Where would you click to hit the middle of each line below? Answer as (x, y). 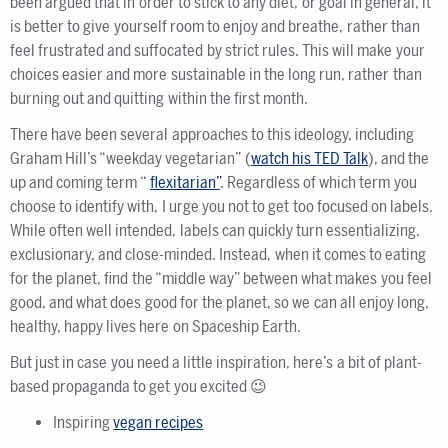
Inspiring (83, 422)
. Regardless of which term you (318, 182)
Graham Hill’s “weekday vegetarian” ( (130, 158)
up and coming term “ (80, 182)
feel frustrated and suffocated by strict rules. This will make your (217, 50)
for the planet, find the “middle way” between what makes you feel (221, 278)
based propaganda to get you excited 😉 (138, 386)
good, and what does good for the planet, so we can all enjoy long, (220, 302)
